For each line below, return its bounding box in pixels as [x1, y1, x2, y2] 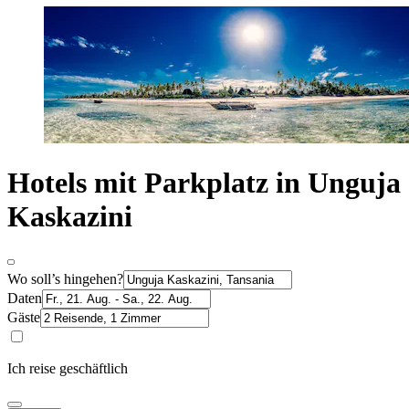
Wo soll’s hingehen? [7, 270, 123, 287]
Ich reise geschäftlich [7, 360, 128, 376]
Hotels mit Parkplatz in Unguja [7, 166, 401, 200]
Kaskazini [7, 200, 132, 234]
